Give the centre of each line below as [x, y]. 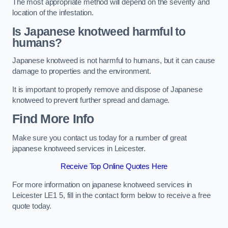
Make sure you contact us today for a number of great [99, 138]
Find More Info [53, 119]
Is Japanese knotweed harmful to [99, 31]
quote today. [32, 206]
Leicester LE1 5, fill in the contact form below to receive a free [111, 195]
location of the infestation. [53, 13]
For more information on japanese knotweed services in [102, 184]
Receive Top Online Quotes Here [114, 167]
